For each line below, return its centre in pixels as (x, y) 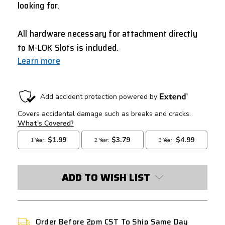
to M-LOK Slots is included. (68, 47)
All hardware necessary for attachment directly (107, 33)
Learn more (39, 61)
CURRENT (39, 92)
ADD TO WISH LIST (106, 177)
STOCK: (34, 104)
